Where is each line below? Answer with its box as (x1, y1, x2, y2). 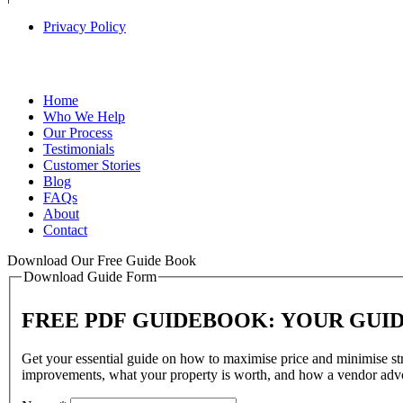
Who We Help (43, 109, 125, 125)
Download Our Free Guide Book (7, 253, 196, 269)
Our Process (43, 125, 112, 141)
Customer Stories (43, 157, 140, 174)
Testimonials (43, 141, 114, 157)
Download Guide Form (23, 269, 157, 285)
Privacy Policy (43, 19, 126, 35)
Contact (43, 222, 87, 238)
